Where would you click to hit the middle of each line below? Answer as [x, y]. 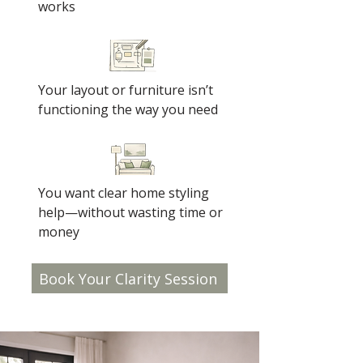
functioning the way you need [128, 110]
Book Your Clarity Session [128, 278]
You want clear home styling [123, 193]
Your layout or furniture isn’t [125, 90]
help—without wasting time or [130, 213]
